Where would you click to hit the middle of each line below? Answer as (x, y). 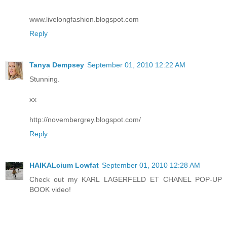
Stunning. (45, 79)
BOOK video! (50, 190)
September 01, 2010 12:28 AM (151, 165)
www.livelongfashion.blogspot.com (84, 20)
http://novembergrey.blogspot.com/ (85, 120)
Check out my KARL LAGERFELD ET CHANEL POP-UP (126, 180)
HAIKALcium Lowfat (64, 165)
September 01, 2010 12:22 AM (136, 65)
